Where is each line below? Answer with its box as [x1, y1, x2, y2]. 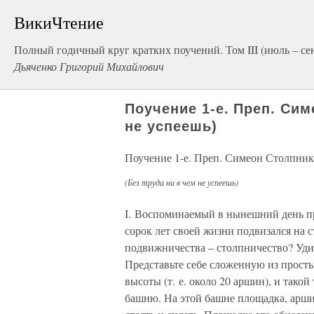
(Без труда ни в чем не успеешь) [125, 177, 238, 188]
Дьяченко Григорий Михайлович [14, 59, 164, 74]
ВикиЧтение [14, 11, 104, 34]
